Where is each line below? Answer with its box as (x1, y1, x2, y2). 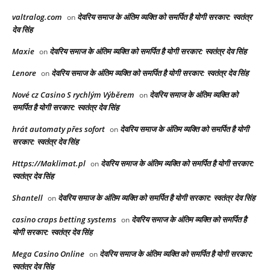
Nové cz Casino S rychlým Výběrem (12, 89, 134, 100)
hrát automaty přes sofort (12, 123, 105, 134)
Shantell (12, 192, 43, 203)
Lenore (12, 67, 36, 78)
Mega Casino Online (12, 248, 84, 259)
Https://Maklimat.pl (12, 157, 86, 169)
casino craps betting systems (12, 213, 116, 225)
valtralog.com (12, 11, 62, 22)
